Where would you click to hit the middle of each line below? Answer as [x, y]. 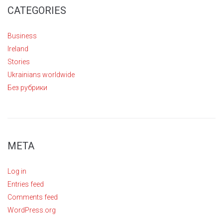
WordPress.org [32, 210]
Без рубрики [27, 87]
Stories [19, 61]
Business [22, 36]
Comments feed [33, 197]
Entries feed [26, 184]
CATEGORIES [37, 10]
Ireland [18, 49]
